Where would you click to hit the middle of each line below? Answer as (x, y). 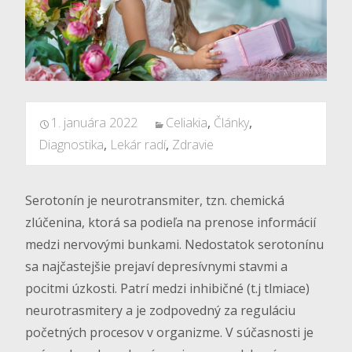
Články (231, 123)
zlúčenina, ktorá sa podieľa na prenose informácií (170, 223)
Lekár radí (138, 145)
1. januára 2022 (94, 123)
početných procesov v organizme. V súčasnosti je (169, 333)
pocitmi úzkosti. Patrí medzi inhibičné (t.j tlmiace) (167, 289)
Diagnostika (71, 145)
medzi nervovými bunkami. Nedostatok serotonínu (174, 245)
